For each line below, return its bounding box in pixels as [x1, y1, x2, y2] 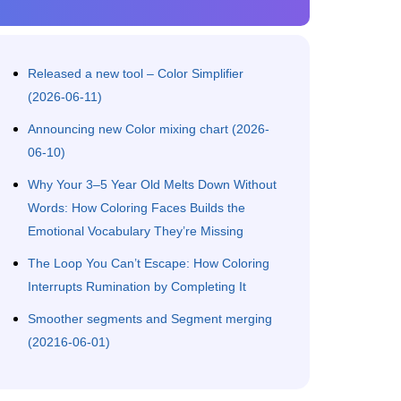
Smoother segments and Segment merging [28, 311, 272, 326]
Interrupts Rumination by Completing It [28, 279, 246, 294]
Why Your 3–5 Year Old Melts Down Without [28, 177, 277, 192]
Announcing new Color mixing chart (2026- [28, 122, 269, 136]
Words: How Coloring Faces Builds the [28, 200, 245, 215]
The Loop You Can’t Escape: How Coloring [28, 256, 269, 270]
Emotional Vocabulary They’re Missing [28, 224, 243, 238]
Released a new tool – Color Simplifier [28, 66, 243, 81]
